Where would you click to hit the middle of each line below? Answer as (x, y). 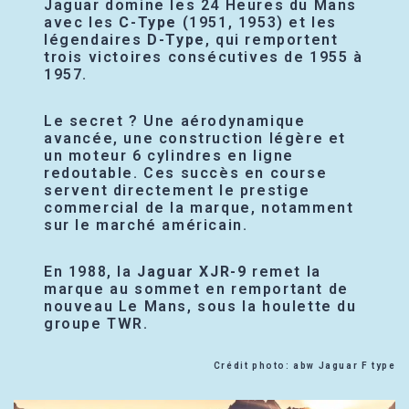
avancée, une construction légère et (195, 139)
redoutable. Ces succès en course (186, 173)
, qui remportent (272, 40)
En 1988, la (91, 272)
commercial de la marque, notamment (199, 208)
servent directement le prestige (177, 191)
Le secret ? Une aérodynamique (175, 121)
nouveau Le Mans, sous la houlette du (200, 307)
